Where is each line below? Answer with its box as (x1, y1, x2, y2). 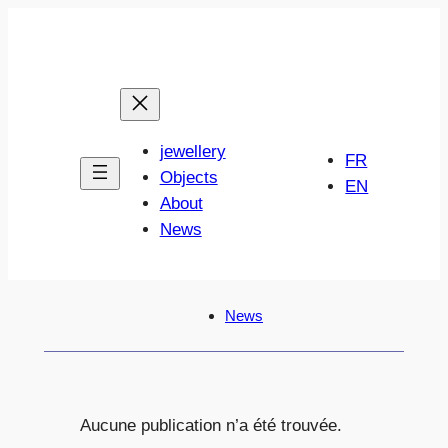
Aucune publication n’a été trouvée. (79, 415, 342, 435)
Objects (159, 168, 218, 188)
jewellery (159, 142, 226, 162)
